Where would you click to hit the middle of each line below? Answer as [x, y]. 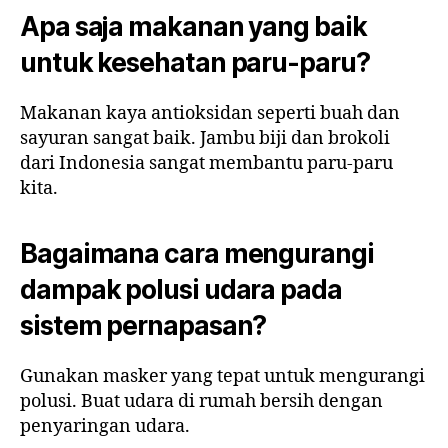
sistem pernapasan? [143, 326]
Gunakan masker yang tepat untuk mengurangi [222, 377]
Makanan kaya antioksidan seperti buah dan [210, 114]
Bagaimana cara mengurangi [197, 254]
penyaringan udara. [105, 427]
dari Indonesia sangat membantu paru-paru [206, 164]
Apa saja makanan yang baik [193, 27]
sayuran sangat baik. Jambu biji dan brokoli [205, 139]
